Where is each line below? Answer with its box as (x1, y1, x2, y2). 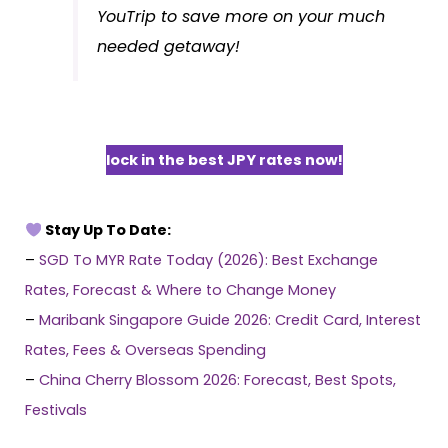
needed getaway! (97, 34, 241, 58)
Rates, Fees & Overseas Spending (25, 340, 266, 361)
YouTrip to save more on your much (97, 4, 386, 28)
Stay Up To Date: (41, 220, 171, 241)
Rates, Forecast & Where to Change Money (25, 280, 336, 301)
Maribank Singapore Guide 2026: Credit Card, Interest (39, 310, 421, 331)
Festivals (25, 400, 87, 421)
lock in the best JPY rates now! (105, 150, 343, 171)
